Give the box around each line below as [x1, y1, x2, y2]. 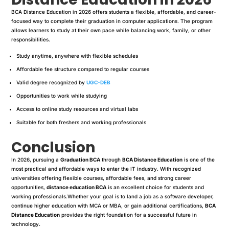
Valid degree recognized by [16, 79, 87, 85]
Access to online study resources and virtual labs [16, 105, 139, 112]
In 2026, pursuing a [11, 156, 61, 163]
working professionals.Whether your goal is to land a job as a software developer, [11, 193, 214, 199]
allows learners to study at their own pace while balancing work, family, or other [11, 27, 211, 33]
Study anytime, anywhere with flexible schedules [16, 52, 139, 59]
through [100, 156, 123, 163]
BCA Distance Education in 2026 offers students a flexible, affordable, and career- [11, 8, 217, 15]
